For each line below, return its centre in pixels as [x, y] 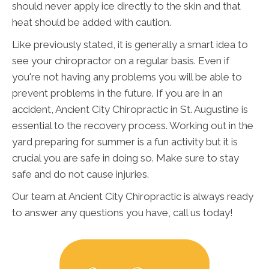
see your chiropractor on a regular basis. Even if [121, 60]
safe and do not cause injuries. [80, 174]
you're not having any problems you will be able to [127, 77]
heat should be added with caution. [92, 22]
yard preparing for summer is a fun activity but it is [125, 141]
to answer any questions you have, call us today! [122, 212]
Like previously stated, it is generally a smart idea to [130, 44]
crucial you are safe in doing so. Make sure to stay [125, 158]
